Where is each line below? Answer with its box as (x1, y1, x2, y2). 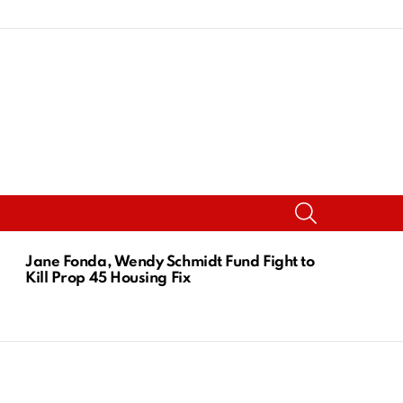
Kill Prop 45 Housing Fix (25, 270, 191, 286)
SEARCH (316, 198, 364, 210)
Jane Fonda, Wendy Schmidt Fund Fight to (25, 254, 315, 270)
